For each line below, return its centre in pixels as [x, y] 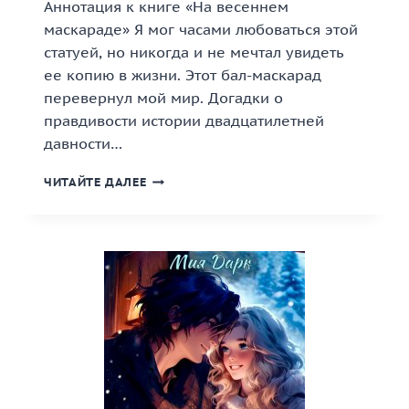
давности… [83, 143]
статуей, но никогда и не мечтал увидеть [194, 52]
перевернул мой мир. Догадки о [163, 98]
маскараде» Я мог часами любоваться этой [201, 29]
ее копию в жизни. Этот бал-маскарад [183, 75]
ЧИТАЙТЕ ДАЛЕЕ [95, 182]
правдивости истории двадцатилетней [184, 121]
